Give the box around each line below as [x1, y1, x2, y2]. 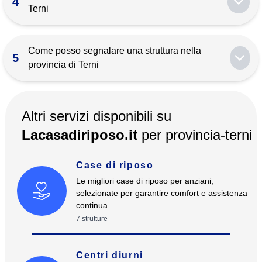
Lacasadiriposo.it [21, 127, 142, 143]
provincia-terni [165, 127, 252, 143]
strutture [81, 215, 108, 223]
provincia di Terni [28, 60, 99, 70]
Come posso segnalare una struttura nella [28, 46, 201, 56]
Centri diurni [75, 250, 143, 260]
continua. [75, 201, 110, 210]
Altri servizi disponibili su [21, 108, 171, 124]
